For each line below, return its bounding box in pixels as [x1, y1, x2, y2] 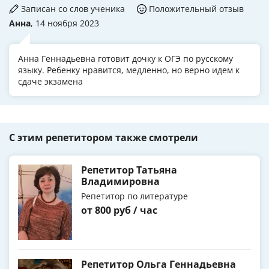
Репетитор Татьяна [81, 163, 177, 177]
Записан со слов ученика [21, 3, 125, 15]
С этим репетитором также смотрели [9, 131, 198, 145]
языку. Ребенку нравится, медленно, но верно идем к [18, 64, 240, 76]
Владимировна [81, 175, 160, 189]
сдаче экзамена [18, 76, 83, 88]
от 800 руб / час [81, 204, 157, 217]
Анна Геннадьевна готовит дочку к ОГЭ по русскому [18, 53, 233, 65]
